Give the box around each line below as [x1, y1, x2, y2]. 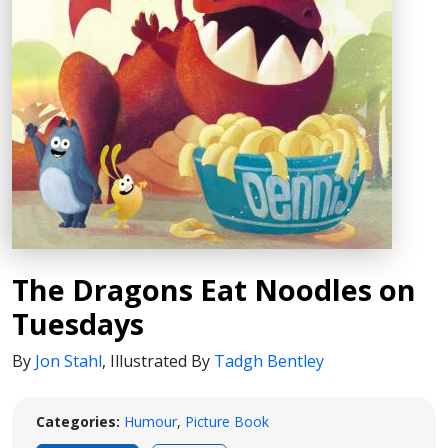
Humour [124, 412, 177, 431]
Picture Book [185, 412, 269, 431]
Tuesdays [12, 304, 144, 343]
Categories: [36, 412, 120, 431]
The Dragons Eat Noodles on [12, 270, 416, 309]
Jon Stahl [35, 350, 102, 372]
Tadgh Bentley [214, 350, 324, 372]
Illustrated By [110, 350, 214, 372]
